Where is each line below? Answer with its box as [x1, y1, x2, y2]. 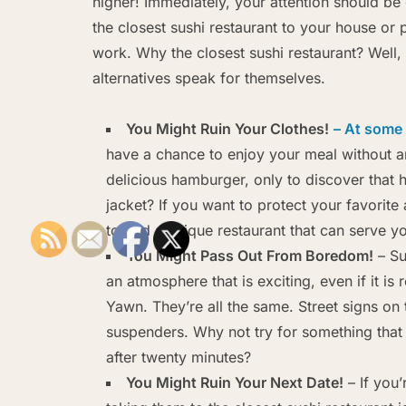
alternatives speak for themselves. [92, 68, 325, 87]
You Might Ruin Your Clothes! [126, 119, 329, 138]
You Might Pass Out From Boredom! [126, 246, 373, 265]
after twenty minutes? [106, 347, 251, 366]
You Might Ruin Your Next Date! [126, 372, 343, 391]
